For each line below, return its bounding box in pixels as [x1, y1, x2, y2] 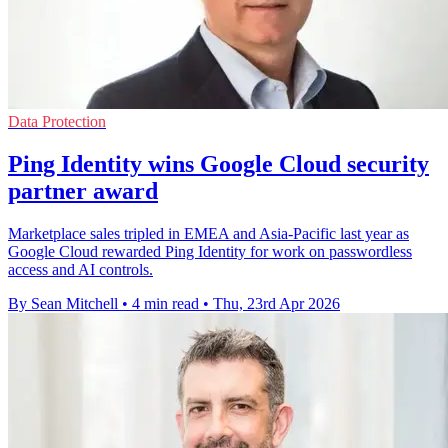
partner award [8, 178, 158, 205]
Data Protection [8, 113, 106, 131]
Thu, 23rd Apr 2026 [213, 295, 340, 313]
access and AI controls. [8, 261, 153, 279]
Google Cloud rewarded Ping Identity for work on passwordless [8, 243, 412, 261]
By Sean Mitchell [8, 295, 118, 313]
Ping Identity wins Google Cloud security [8, 151, 429, 178]
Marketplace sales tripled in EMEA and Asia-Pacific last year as [8, 225, 409, 243]
